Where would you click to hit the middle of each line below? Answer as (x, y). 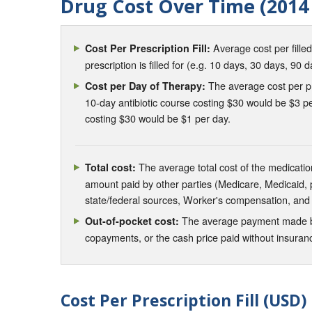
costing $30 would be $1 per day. (158, 118)
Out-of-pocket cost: (132, 221)
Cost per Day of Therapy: (146, 85)
